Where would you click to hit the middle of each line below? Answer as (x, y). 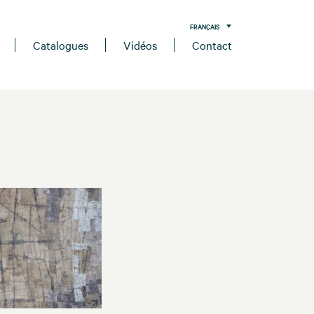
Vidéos (140, 45)
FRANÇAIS (205, 26)
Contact (212, 45)
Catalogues (61, 45)
